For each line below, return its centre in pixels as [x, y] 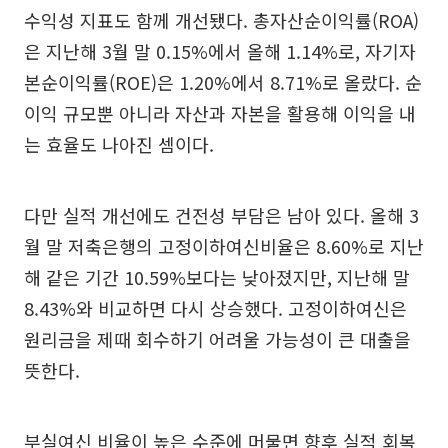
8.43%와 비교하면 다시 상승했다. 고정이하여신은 [215, 307]
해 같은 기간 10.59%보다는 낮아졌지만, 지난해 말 [217, 276]
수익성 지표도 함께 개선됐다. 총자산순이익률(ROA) [221, 19]
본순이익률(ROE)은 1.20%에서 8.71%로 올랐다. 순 [223, 81]
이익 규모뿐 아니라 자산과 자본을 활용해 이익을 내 [220, 112]
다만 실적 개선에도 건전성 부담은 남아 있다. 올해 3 [221, 214]
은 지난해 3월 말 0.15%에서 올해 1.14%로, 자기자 [220, 50]
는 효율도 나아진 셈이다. [119, 143]
